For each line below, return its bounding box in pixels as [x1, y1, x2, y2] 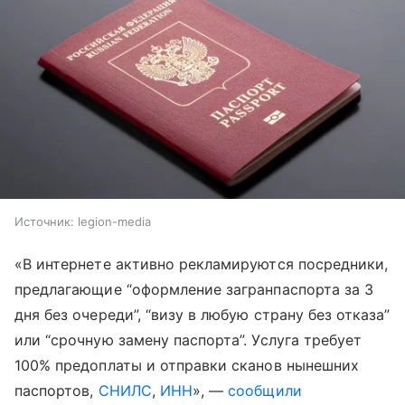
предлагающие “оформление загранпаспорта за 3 [14, 280, 374, 299]
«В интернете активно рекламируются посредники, [14, 255, 389, 274]
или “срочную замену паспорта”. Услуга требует [14, 331, 363, 350]
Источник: [14, 214, 74, 230]
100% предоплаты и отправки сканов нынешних [14, 356, 360, 375]
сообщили [228, 381, 302, 400]
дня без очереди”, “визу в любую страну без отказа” [14, 306, 391, 325]
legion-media [78, 214, 151, 230]
